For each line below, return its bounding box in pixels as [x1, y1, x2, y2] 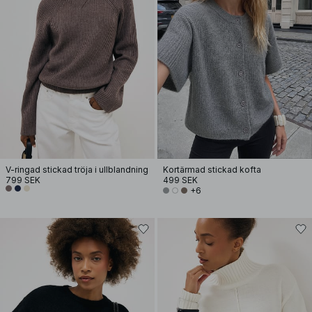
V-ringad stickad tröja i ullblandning [6, 164, 148, 175]
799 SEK [6, 175, 40, 185]
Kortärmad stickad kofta [163, 164, 261, 175]
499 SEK [163, 175, 198, 185]
